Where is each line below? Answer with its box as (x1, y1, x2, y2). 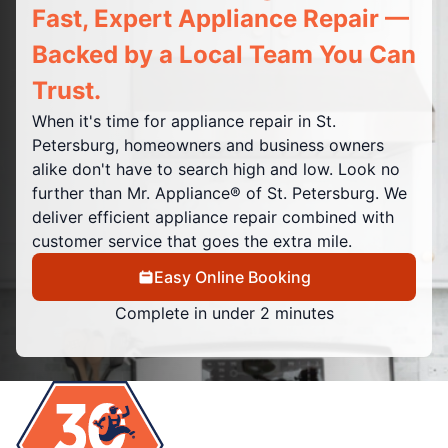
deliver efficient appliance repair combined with (32, 206, 394, 227)
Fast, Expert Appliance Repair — (32, 3, 409, 33)
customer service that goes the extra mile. (32, 230, 352, 251)
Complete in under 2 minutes (114, 302, 334, 323)
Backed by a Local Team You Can (32, 39, 416, 69)
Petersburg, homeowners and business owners (32, 134, 384, 155)
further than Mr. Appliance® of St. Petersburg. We (32, 182, 407, 203)
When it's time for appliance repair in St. (32, 110, 336, 131)
